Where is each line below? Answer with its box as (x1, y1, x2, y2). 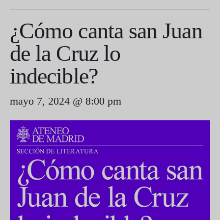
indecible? (10, 63, 98, 88)
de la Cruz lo (10, 41, 121, 66)
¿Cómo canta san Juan (10, 18, 202, 43)
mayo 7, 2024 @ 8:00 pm (10, 95, 121, 107)
